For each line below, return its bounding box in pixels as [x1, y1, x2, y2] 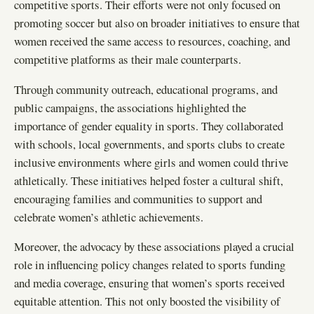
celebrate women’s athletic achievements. [14, 208, 203, 225]
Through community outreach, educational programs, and [14, 81, 278, 97]
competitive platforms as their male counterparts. [14, 50, 241, 67]
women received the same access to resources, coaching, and [14, 32, 290, 49]
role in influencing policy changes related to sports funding [14, 257, 285, 273]
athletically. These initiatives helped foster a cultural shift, [14, 172, 283, 189]
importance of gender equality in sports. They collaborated [14, 117, 283, 134]
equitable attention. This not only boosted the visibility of [14, 293, 280, 310]
